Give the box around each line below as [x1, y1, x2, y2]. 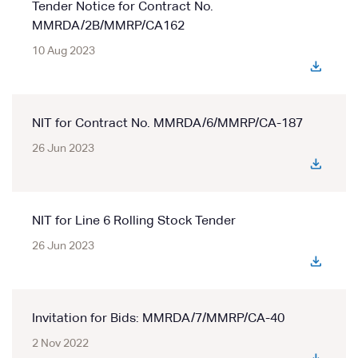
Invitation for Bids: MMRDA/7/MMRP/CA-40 [32, 312, 284, 325]
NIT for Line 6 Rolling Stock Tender [32, 215, 236, 228]
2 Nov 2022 [32, 338, 89, 349]
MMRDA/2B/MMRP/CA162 [32, 20, 185, 33]
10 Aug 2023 [32, 46, 95, 57]
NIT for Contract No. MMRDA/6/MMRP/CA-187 [32, 117, 303, 130]
